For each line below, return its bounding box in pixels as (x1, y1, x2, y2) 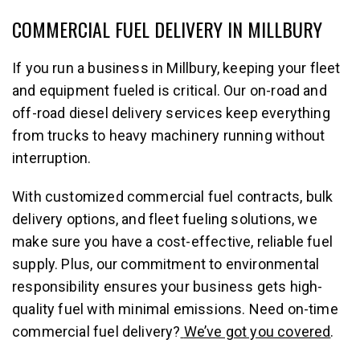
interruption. (12, 149, 92, 166)
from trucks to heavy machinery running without (12, 126, 325, 144)
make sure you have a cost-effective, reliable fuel (12, 232, 333, 250)
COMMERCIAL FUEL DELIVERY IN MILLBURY (12, 14, 322, 43)
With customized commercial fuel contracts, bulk (12, 187, 333, 205)
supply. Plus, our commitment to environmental (12, 255, 320, 272)
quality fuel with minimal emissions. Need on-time (12, 300, 338, 317)
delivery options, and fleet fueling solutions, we (12, 210, 317, 227)
